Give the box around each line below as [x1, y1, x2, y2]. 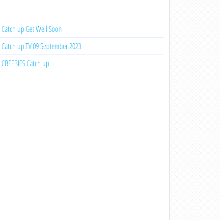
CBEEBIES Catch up [1, 58, 49, 69]
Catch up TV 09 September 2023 [1, 41, 81, 52]
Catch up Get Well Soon [1, 24, 62, 34]
